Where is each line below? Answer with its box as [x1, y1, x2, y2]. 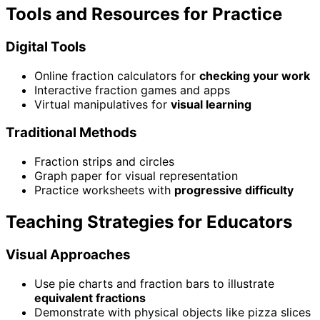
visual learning [171, 96, 251, 111]
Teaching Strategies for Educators [6, 211, 292, 232]
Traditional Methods [6, 124, 137, 141]
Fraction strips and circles [34, 154, 174, 169]
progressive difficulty [174, 183, 294, 198]
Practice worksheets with [34, 183, 174, 198]
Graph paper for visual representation [34, 169, 238, 184]
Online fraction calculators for [34, 68, 199, 83]
